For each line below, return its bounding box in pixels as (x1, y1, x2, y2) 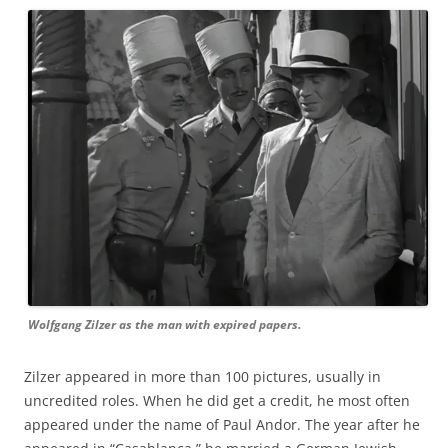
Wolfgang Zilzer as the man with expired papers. (28, 315, 301, 333)
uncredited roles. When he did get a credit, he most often (24, 390, 410, 410)
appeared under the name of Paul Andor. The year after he (24, 414, 420, 434)
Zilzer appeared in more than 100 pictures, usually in (24, 366, 381, 386)
